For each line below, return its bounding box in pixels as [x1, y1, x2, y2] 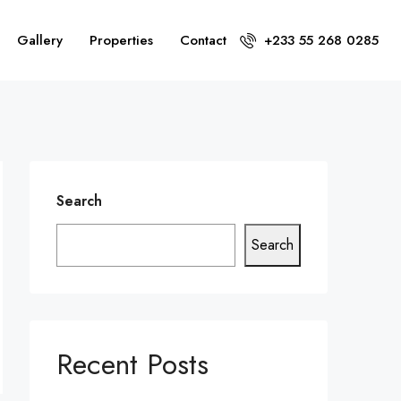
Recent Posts [56, 344, 209, 385]
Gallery [17, 30, 63, 50]
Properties [90, 30, 153, 50]
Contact [180, 30, 226, 50]
